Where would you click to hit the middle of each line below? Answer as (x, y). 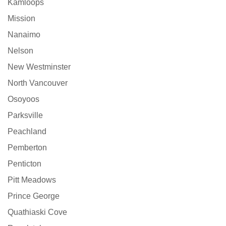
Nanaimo (24, 35)
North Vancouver (38, 83)
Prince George (34, 196)
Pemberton (27, 148)
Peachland (27, 132)
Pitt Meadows (32, 180)
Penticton (24, 164)
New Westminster (39, 67)
